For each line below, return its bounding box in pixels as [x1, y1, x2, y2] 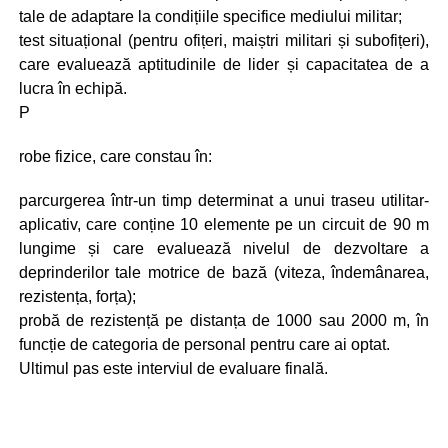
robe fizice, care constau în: [18, 147, 212, 165]
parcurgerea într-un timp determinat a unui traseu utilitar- [18, 191, 430, 209]
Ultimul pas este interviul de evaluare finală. [18, 359, 328, 377]
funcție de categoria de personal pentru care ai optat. [18, 335, 390, 353]
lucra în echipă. [18, 79, 127, 97]
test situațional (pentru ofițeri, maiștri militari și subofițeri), [18, 31, 430, 49]
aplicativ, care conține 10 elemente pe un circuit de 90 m [18, 215, 430, 233]
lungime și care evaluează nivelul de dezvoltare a [18, 239, 430, 257]
